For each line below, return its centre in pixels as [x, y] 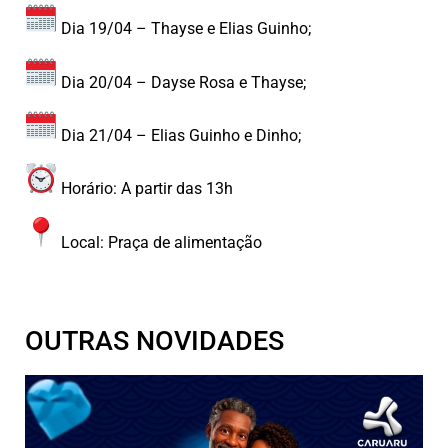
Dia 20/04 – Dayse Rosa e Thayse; [181, 82]
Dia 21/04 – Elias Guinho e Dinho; [179, 135]
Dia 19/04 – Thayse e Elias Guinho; [184, 29]
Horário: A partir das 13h [145, 189]
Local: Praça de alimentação [159, 242]
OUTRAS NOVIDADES [154, 340]
